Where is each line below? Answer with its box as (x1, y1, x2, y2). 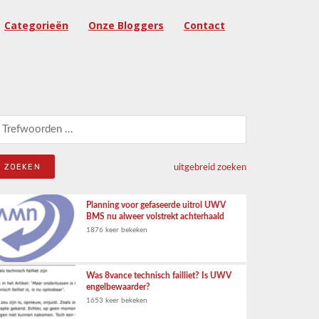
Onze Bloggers (88, 19, 164, 32)
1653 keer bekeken (86, 297, 147, 304)
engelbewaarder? (86, 283, 150, 291)
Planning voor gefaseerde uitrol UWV (86, 201, 226, 209)
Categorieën (4, 19, 68, 32)
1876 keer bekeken (86, 226, 147, 234)
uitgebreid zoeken (174, 162, 246, 172)
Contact (184, 19, 225, 32)
